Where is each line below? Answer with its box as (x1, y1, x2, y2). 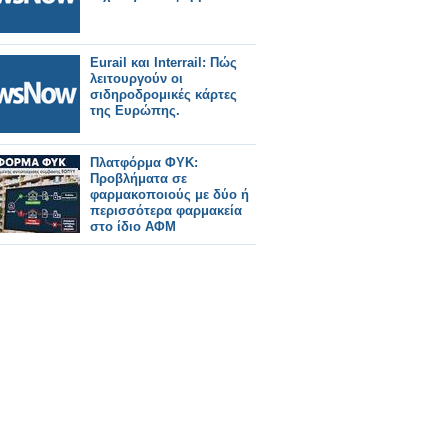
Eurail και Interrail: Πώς (90, 55, 237, 70)
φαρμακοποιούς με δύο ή (90, 187, 249, 202)
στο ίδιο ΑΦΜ (90, 219, 176, 234)
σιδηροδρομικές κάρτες (90, 87, 237, 102)
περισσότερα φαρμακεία (90, 203, 242, 218)
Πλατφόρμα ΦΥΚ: (90, 155, 198, 170)
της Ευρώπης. (90, 103, 180, 118)
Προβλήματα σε (90, 171, 187, 186)
